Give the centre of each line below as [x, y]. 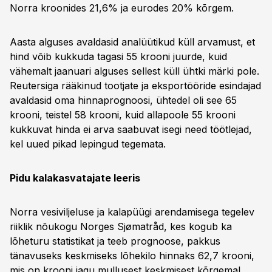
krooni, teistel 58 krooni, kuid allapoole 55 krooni [123, 115]
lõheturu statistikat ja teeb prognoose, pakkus [115, 241]
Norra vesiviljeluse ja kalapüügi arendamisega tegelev [132, 212]
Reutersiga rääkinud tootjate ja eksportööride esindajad [135, 86]
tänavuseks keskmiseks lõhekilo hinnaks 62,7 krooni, [132, 256]
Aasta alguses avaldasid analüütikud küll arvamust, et [132, 42]
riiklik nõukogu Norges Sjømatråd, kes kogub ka [121, 226]
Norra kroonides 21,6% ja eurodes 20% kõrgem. [122, 8]
